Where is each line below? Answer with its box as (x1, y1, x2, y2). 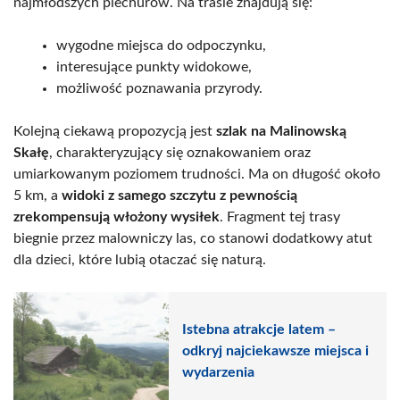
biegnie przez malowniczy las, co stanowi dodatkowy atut (13, 230, 372, 246)
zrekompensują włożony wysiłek (13, 209, 220, 224)
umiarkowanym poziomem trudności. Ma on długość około (13, 166, 380, 181)
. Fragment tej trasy (220, 209, 340, 224)
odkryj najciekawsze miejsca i (182, 344, 369, 359)
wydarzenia (182, 365, 254, 380)
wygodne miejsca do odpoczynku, (56, 37, 266, 53)
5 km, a (13, 187, 62, 203)
